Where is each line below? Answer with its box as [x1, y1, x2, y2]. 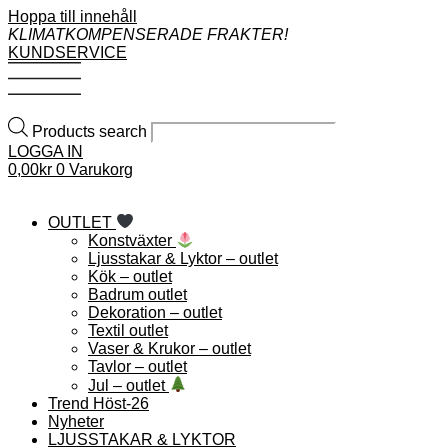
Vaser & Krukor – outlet [88, 340, 251, 358]
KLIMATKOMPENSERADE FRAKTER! [8, 26, 288, 43]
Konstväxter [88, 232, 176, 250]
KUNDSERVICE [8, 44, 127, 61]
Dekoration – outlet [88, 304, 222, 322]
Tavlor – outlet [88, 358, 187, 376]
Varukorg [69, 161, 133, 179]
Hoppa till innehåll [8, 8, 137, 25]
